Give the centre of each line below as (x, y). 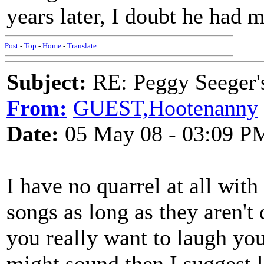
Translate (82, 46)
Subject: (47, 82)
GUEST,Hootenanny (166, 108)
